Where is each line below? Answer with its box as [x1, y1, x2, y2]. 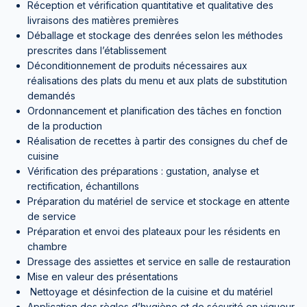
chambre [27, 241, 67, 252]
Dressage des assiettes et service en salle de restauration [27, 256, 291, 267]
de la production [27, 120, 102, 132]
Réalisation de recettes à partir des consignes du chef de [27, 135, 288, 147]
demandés [27, 90, 75, 101]
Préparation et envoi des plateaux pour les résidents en [27, 225, 280, 237]
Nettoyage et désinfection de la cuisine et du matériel [27, 286, 273, 297]
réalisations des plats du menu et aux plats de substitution [27, 75, 287, 86]
